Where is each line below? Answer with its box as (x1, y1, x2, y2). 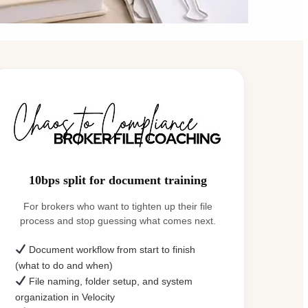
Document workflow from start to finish (25, 243, 195, 255)
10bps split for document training (28, 173, 207, 187)
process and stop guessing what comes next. (19, 214, 216, 226)
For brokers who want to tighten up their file (23, 200, 212, 212)
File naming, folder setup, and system (25, 275, 192, 287)
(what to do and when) (15, 259, 113, 271)
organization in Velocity (15, 291, 115, 302)
